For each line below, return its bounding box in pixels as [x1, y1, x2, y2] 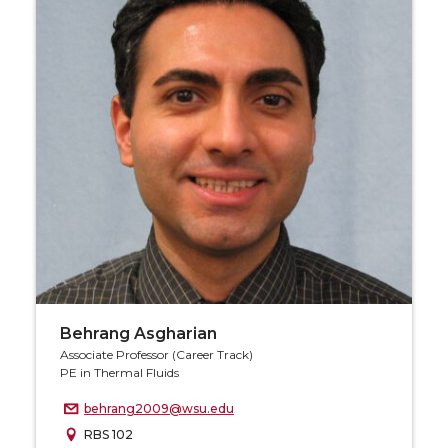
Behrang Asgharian [60, 324, 217, 344]
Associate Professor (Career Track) [60, 347, 253, 363]
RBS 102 [84, 427, 133, 443]
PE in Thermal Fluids [60, 365, 179, 381]
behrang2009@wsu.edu [84, 401, 234, 417]
